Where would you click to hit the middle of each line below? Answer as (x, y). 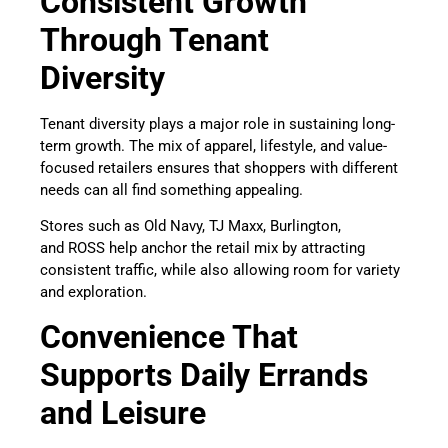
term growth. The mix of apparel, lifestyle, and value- (213, 145)
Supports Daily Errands (204, 374)
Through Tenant (154, 39)
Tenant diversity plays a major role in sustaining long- (217, 123)
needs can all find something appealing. (173, 189)
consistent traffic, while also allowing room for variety (220, 270)
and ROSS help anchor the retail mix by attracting (202, 248)
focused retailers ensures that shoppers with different (219, 167)
